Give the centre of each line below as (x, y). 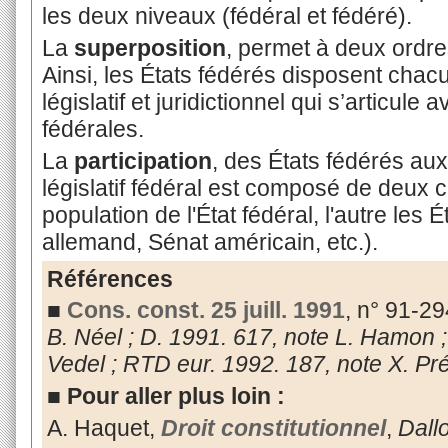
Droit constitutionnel (273, 428)
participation (142, 160)
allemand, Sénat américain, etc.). (209, 241)
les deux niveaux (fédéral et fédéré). (226, 16)
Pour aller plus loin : (175, 396)
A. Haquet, (103, 428)
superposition (149, 47)
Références (109, 278)
